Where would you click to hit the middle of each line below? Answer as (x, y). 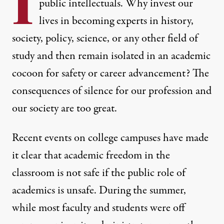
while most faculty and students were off (98, 208)
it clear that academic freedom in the (91, 155)
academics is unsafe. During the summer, (99, 190)
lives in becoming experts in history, (116, 21)
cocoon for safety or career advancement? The (110, 73)
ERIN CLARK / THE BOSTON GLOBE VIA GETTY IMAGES (89, 128)
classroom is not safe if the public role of (99, 173)
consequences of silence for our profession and (112, 91)
